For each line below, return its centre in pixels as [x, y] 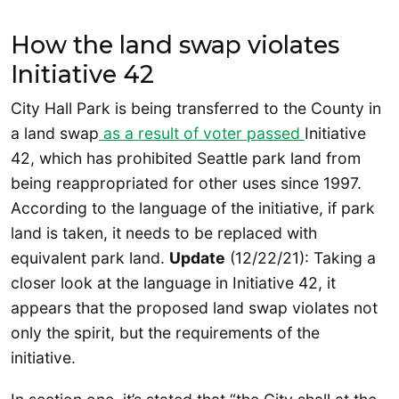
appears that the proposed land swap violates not [194, 307]
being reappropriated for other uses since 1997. [186, 183]
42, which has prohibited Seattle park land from [186, 158]
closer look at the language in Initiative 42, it [173, 282]
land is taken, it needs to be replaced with [164, 232]
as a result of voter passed [202, 133]
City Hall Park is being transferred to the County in [196, 108]
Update [197, 257]
